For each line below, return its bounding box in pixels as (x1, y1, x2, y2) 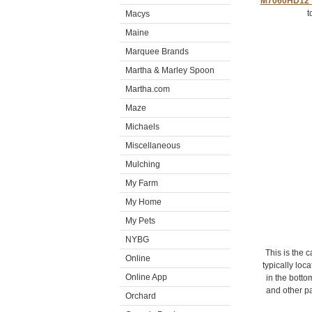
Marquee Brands (125, 47, 189, 56)
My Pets (125, 216, 155, 226)
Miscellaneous (125, 141, 180, 150)
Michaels (125, 122, 159, 132)
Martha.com (125, 84, 170, 94)
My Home (125, 197, 162, 207)
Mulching (125, 159, 160, 169)
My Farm (125, 178, 158, 188)
